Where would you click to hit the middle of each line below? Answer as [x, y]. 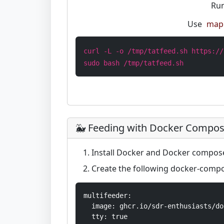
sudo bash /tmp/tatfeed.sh [133, 63]
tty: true [105, 216]
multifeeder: [107, 195]
